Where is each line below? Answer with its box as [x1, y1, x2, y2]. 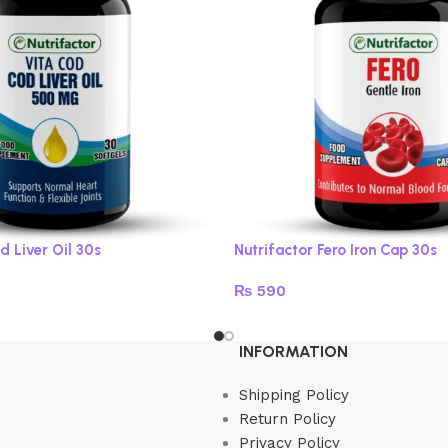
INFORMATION [239, 342, 348, 362]
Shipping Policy [239, 386, 349, 405]
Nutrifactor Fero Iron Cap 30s [234, 241, 437, 260]
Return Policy [239, 410, 336, 429]
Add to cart [248, 313, 317, 328]
